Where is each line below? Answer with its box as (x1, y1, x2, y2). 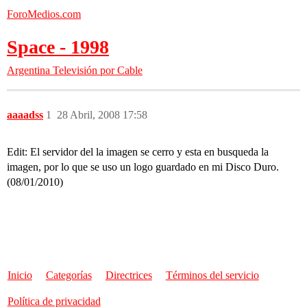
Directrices (105, 269, 152, 281)
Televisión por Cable (53, 64, 143, 76)
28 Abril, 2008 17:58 (57, 109, 147, 121)
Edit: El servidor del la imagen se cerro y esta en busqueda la (7, 146, 269, 158)
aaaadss (7, 109, 43, 121)
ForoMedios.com (7, 8, 81, 20)
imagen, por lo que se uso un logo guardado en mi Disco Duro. (7, 161, 279, 173)
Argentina (7, 64, 50, 76)
